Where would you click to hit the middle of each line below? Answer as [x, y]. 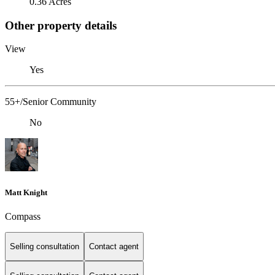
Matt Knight [26, 192]
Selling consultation [45, 247]
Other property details [61, 25]
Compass [23, 216]
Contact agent [114, 247]
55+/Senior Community [51, 102]
